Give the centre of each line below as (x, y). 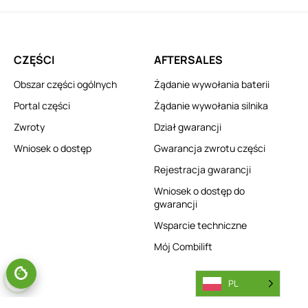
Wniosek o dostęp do (199, 191)
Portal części (42, 106)
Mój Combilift (183, 246)
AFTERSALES (188, 60)
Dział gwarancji (188, 127)
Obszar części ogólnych (65, 84)
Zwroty (29, 127)
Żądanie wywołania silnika (211, 106)
